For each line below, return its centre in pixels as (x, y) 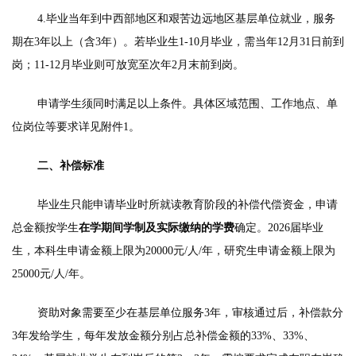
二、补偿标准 (71, 165)
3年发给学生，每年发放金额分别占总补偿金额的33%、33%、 (163, 335)
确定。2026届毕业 (279, 227)
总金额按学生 (45, 227)
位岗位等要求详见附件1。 (76, 126)
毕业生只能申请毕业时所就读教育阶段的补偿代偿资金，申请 (188, 204)
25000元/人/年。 (51, 273)
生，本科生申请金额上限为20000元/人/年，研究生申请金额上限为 (174, 250)
